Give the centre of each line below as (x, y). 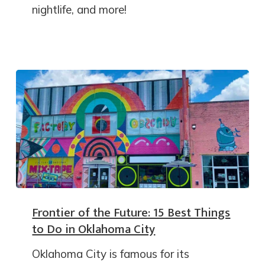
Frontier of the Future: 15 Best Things (131, 212)
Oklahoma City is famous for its (111, 253)
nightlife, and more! (80, 9)
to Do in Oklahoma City (94, 229)
